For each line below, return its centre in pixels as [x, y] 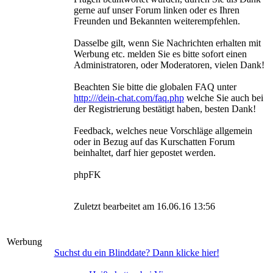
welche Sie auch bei [224, 98]
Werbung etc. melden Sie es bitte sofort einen [160, 54]
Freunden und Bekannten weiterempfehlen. [157, 21]
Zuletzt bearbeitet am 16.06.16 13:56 [144, 206]
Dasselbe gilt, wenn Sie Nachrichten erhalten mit [167, 43]
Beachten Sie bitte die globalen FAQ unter [155, 87]
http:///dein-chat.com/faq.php [129, 98]
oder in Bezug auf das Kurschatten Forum [154, 142]
